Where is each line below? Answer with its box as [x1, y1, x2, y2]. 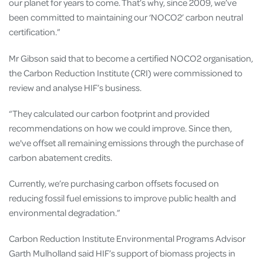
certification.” [9, 26, 60, 38]
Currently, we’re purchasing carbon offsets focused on [9, 177, 219, 190]
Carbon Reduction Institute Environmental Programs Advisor [9, 232, 245, 245]
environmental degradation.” [9, 207, 120, 219]
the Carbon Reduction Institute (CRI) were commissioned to [9, 66, 242, 79]
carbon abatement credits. [9, 151, 112, 163]
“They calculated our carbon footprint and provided [9, 107, 210, 119]
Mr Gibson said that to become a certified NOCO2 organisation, [9, 52, 253, 64]
